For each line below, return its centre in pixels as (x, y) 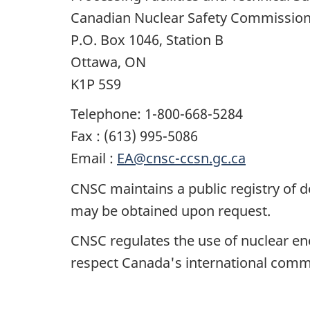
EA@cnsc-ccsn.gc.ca (181, 158)
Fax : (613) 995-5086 (134, 136)
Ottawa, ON (108, 62)
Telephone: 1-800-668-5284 (157, 114)
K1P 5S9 (96, 84)
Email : (94, 158)
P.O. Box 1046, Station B (147, 39)
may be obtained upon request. (171, 210)
